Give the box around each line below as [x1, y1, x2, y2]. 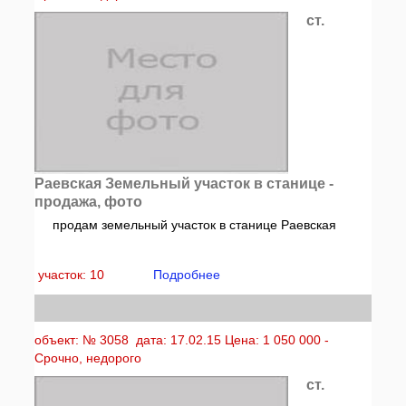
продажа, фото [34, 194, 143, 209]
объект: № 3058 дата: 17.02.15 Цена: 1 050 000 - [34, 333, 330, 347]
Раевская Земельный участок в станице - [34, 176, 334, 191]
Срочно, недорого [34, 351, 142, 365]
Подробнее [153, 267, 221, 282]
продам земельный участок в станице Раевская [53, 217, 337, 232]
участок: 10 [38, 267, 109, 282]
